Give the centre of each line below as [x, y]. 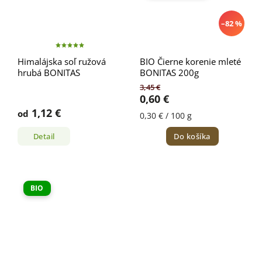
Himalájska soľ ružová [62, 62]
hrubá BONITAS [49, 73]
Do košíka [192, 136]
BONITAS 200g [169, 73]
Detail [44, 136]
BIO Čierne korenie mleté [190, 62]
